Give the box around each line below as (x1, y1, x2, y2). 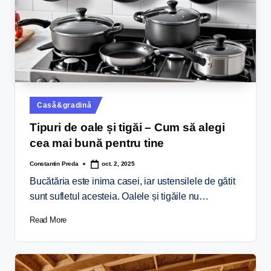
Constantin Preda (30, 160, 79, 168)
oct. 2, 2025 (102, 160, 135, 168)
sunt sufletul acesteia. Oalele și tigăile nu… (30, 191, 209, 201)
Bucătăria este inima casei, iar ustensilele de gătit (30, 175, 235, 186)
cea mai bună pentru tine (30, 137, 165, 150)
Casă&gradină (37, 101, 92, 110)
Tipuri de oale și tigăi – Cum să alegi (30, 121, 225, 134)
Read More (30, 215, 67, 224)
